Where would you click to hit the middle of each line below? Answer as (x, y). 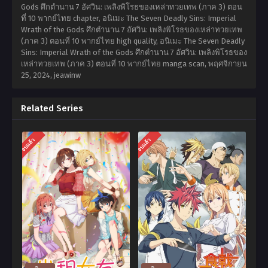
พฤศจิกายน (228, 64)
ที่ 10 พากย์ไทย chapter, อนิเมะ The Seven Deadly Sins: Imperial (129, 18)
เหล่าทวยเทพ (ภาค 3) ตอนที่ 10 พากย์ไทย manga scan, (115, 64)
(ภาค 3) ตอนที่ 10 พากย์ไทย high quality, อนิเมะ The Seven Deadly (133, 41)
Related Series (52, 108)
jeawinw (67, 75)
